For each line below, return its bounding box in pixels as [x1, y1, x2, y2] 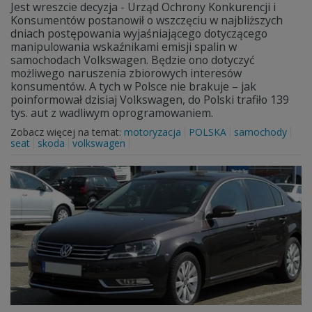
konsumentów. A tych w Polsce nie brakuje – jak [10, 79, 256, 94]
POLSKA [189, 125, 226, 139]
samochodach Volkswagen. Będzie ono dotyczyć [10, 52, 255, 68]
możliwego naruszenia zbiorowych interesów [10, 65, 242, 81]
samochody [234, 125, 287, 139]
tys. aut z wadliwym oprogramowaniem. [10, 105, 213, 120]
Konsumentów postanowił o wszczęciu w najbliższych [10, 13, 283, 28]
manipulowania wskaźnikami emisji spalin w [10, 39, 237, 54]
